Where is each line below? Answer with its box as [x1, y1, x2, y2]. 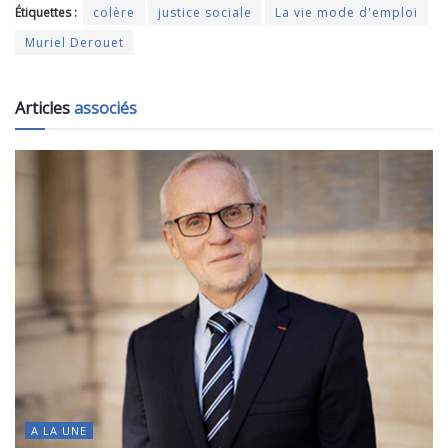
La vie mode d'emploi [275, 3, 418, 21]
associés [74, 96, 137, 119]
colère [93, 3, 135, 21]
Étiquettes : [15, 3, 77, 21]
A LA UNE [31, 422, 87, 438]
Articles [15, 96, 74, 119]
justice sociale [158, 3, 252, 21]
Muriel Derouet [25, 33, 124, 51]
